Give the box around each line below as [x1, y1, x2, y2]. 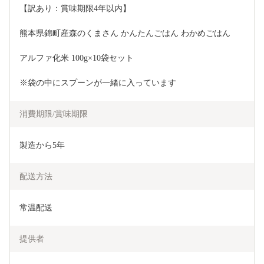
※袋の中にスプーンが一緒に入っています [19, 78, 176, 87]
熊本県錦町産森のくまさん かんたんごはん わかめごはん [19, 28, 230, 38]
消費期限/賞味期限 [19, 109, 88, 118]
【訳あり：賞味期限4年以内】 [19, 4, 131, 13]
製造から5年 [19, 140, 65, 150]
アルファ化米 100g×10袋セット [19, 53, 134, 62]
